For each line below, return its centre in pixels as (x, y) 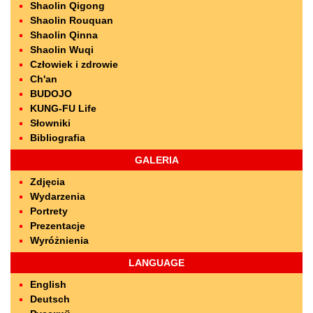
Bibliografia (58, 138)
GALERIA (156, 160)
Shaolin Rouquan (72, 20)
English (48, 284)
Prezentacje (58, 226)
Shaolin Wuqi (62, 50)
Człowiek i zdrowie (74, 64)
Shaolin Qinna (64, 35)
